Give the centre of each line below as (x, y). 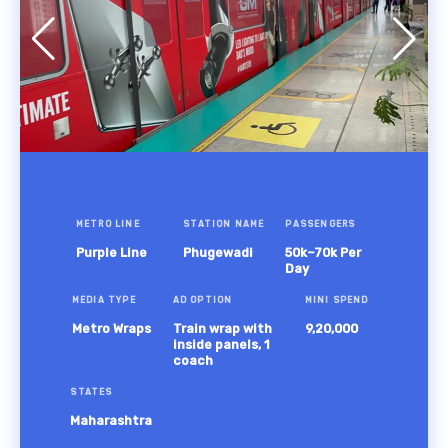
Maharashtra (111, 420)
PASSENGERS (320, 224)
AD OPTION (202, 300)
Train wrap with (222, 328)
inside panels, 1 (221, 344)
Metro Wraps (111, 328)
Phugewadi (218, 252)
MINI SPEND (336, 300)
